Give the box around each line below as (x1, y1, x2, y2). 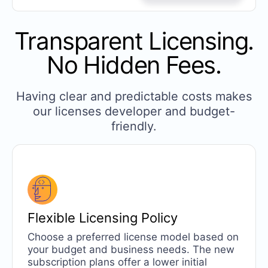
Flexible (27, 210, 79, 226)
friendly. (111, 118, 157, 133)
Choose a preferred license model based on (27, 231, 239, 243)
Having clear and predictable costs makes (16, 89, 252, 103)
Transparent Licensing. (14, 26, 254, 56)
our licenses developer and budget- (33, 103, 235, 118)
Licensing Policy (78, 210, 178, 226)
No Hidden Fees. (47, 50, 221, 80)
